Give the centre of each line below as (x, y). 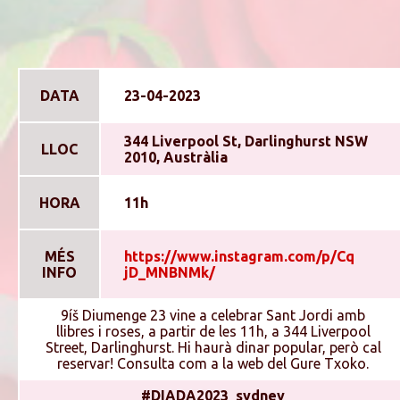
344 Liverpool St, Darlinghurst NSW (246, 141)
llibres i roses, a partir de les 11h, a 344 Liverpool (213, 331)
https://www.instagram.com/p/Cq (239, 256)
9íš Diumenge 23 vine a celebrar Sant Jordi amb (213, 315)
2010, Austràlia (176, 157)
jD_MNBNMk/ (170, 272)
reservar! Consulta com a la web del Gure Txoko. (213, 363)
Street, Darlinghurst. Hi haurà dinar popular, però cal (213, 347)
